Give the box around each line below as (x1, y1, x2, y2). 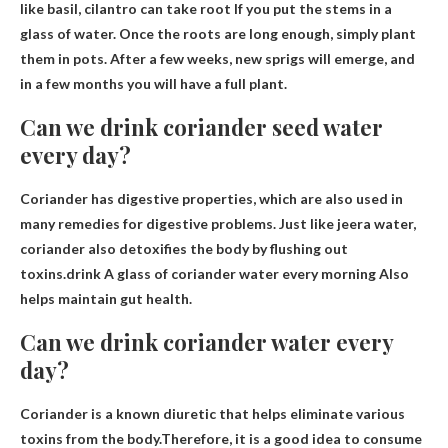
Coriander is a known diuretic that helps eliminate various (20, 404, 405, 422)
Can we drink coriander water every (20, 326, 393, 357)
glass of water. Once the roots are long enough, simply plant (20, 24, 416, 42)
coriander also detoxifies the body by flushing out (20, 239, 348, 257)
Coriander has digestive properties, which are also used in (20, 189, 403, 207)
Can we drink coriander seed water (20, 111, 383, 142)
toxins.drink (20, 264, 104, 282)
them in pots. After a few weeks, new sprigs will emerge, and (20, 49, 415, 67)
